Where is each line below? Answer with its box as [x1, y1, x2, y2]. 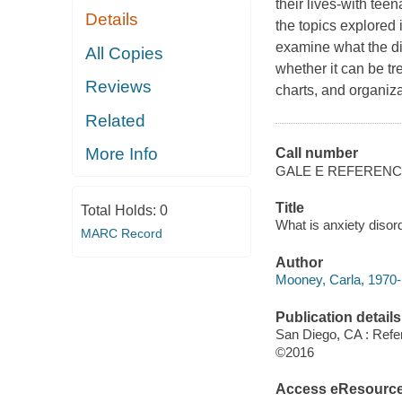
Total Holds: [80, 202, 160, 218]
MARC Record [80, 225, 162, 240]
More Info [85, 144, 159, 164]
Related [85, 110, 146, 130]
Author [275, 254, 323, 270]
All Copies [85, 43, 164, 63]
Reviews [85, 77, 153, 97]
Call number [275, 145, 358, 162]
